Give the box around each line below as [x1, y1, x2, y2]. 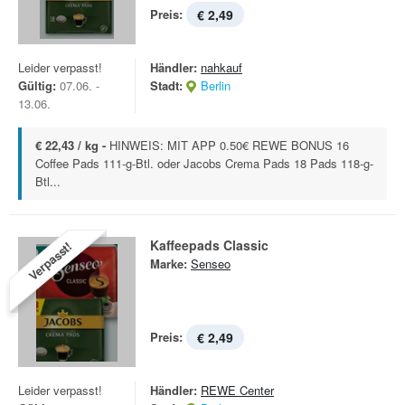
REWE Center [201, 381, 274, 399]
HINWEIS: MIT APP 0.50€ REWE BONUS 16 [109, 137, 349, 154]
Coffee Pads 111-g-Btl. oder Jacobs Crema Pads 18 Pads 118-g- [35, 155, 373, 172]
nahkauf [201, 59, 242, 76]
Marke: [150, 255, 187, 272]
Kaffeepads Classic [150, 236, 268, 254]
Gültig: [18, 77, 56, 94]
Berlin [201, 77, 231, 94]
